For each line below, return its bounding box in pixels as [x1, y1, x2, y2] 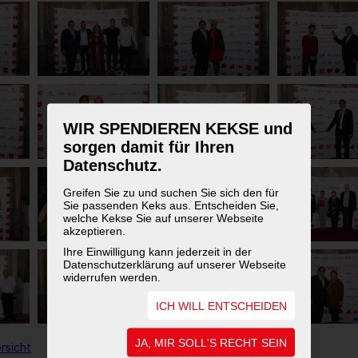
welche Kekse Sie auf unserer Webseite [63, 211, 264, 225]
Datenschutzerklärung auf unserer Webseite [63, 257, 286, 271]
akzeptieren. [63, 224, 125, 237]
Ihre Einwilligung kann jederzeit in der [63, 245, 252, 258]
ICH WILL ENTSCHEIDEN [156, 299, 287, 312]
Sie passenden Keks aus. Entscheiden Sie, [63, 198, 279, 212]
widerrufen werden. [63, 270, 161, 284]
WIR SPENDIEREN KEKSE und [63, 119, 292, 137]
